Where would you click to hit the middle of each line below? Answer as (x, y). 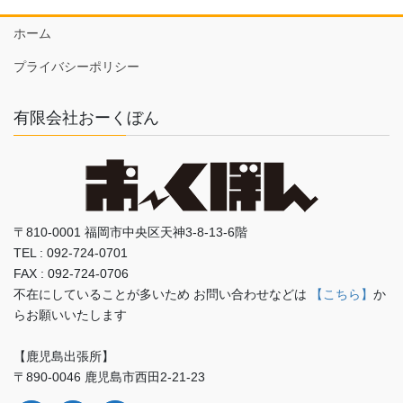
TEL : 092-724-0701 (71, 253)
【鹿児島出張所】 (64, 357)
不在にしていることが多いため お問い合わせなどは (162, 295)
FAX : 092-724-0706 (71, 274)
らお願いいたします (70, 315)
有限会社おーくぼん (86, 117)
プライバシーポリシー (76, 66)
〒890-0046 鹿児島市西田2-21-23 (109, 377)
